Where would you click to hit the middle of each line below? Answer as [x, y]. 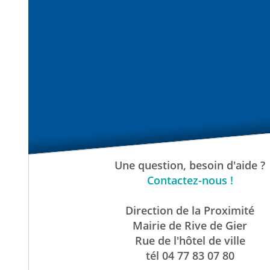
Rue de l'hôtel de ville [190, 241]
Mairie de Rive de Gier [190, 226]
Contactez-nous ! [190, 181]
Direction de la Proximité [190, 211]
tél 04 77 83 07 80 [190, 256]
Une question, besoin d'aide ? [190, 165]
